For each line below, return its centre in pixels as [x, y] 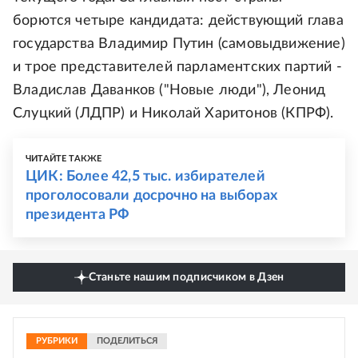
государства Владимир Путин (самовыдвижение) [179, 44]
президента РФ [78, 215]
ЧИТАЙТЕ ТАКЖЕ [64, 159]
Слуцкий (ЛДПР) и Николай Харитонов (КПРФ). [173, 113]
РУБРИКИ [57, 341]
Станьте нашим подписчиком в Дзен [186, 277]
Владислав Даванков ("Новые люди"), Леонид [169, 90]
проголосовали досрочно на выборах [151, 196]
